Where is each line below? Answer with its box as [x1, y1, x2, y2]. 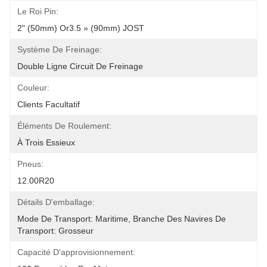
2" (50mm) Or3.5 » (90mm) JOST [17, 23, 144, 33]
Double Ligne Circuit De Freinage [17, 61, 143, 71]
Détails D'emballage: [17, 197, 95, 207]
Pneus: [17, 159, 44, 169]
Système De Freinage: [17, 45, 102, 54]
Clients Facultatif [17, 100, 80, 109]
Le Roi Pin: [17, 7, 58, 16]
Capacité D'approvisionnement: [17, 247, 135, 257]
